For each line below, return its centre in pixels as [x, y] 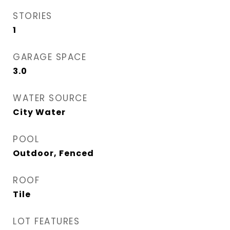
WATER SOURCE [50, 98]
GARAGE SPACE [50, 57]
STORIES [33, 16]
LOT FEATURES [46, 221]
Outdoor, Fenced [53, 153]
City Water [39, 112]
